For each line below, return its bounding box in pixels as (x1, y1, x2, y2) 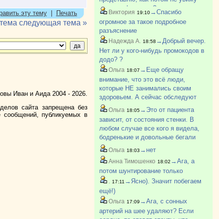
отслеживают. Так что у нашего (99, 111, 192, 118)
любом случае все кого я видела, (99, 125, 199, 132)
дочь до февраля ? (99, 4, 156, 12)
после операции (99, 142, 146, 150)
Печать (56, 9, 77, 17)
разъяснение (99, 27, 137, 34)
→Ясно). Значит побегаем (124, 177, 201, 185)
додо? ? (99, 56, 123, 63)
